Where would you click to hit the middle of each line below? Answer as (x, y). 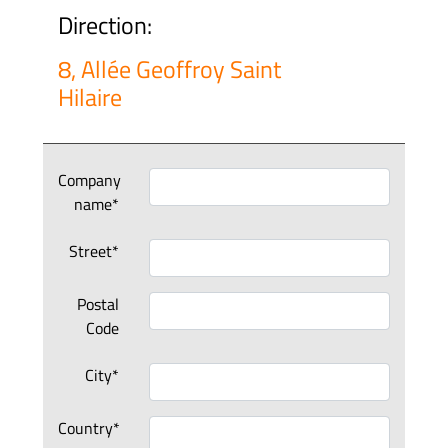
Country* (89, 428)
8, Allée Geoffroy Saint (170, 69)
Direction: (105, 25)
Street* (93, 251)
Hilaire (90, 97)
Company (90, 180)
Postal (97, 304)
